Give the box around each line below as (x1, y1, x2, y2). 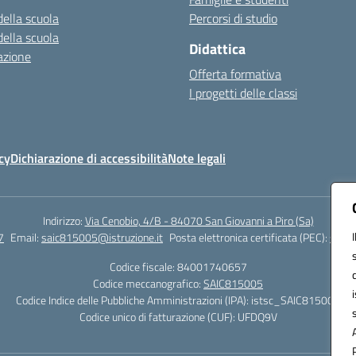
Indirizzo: (42, 212, 85, 229)
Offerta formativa (189, 64, 281, 83)
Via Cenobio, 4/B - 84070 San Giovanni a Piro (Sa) (84, 212, 314, 229)
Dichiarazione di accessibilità (10, 149, 168, 168)
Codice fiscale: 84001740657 (109, 258, 247, 275)
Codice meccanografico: (93, 275, 203, 292)
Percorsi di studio (189, 9, 277, 28)
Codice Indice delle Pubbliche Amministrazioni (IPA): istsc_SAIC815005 (16, 292, 340, 308)
